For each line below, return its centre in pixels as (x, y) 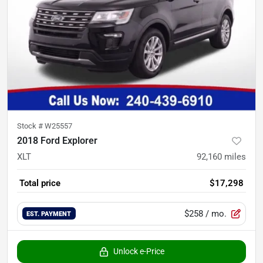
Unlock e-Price (139, 251)
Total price (40, 183)
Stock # (31, 126)
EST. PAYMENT (49, 214)
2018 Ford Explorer (57, 140)
